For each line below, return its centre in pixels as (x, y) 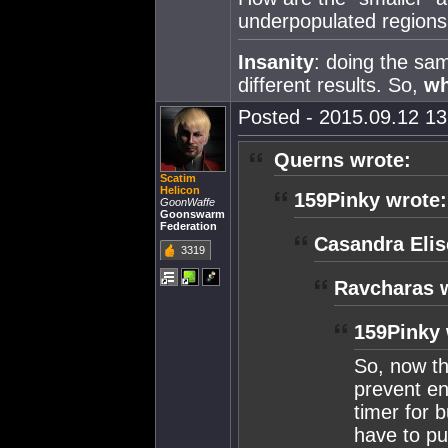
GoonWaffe (187, 202)
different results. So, (331, 84)
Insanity (276, 61)
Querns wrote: (342, 160)
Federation (188, 226)
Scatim (178, 178)
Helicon (180, 190)
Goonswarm (192, 214)
